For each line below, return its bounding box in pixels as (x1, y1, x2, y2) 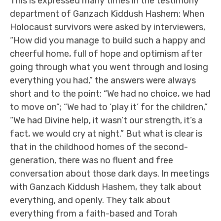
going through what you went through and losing (10, 62, 208, 73)
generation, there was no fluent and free (10, 155, 173, 166)
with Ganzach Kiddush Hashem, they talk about (10, 182, 202, 192)
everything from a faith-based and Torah (10, 208, 177, 219)
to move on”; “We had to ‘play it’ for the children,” (10, 102, 208, 112)
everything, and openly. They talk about (10, 195, 171, 206)
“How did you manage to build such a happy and (10, 35, 205, 46)
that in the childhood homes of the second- (10, 142, 188, 152)
